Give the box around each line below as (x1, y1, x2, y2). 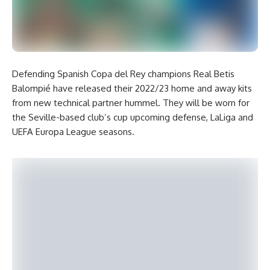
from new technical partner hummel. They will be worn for (12, 96, 250, 108)
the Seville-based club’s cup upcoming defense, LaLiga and (12, 111, 253, 123)
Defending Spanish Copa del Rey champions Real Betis (12, 67, 234, 80)
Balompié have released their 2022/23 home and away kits (12, 82, 252, 94)
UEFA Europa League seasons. (12, 125, 134, 137)
